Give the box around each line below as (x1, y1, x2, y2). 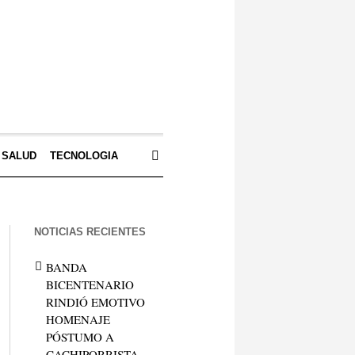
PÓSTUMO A (45, 329, 114, 345)
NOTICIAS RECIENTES (33, 226, 146, 238)
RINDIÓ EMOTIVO (45, 294, 145, 310)
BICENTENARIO (45, 277, 134, 292)
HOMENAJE (45, 311, 110, 327)
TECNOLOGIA (49, 150, 118, 162)
